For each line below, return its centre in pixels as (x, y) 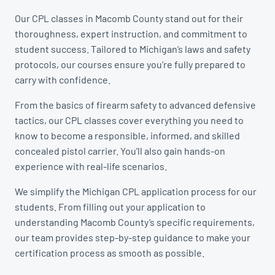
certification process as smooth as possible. (110, 253)
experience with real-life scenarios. (91, 166)
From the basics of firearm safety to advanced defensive (135, 105)
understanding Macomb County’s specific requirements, (135, 222)
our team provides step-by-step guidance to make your (133, 238)
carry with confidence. (63, 80)
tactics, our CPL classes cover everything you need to (129, 120)
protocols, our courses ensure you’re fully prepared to (130, 64)
